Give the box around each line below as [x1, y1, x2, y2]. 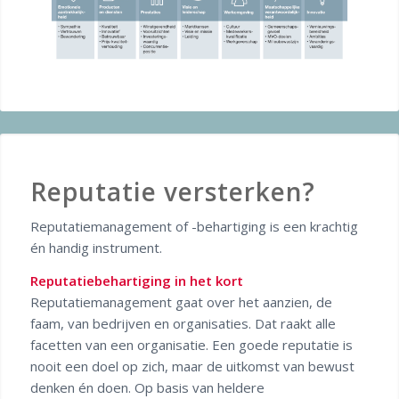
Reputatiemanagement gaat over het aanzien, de [29, 293, 332, 312]
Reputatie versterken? [29, 174, 315, 208]
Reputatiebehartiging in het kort [29, 272, 243, 290]
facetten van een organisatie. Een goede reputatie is [29, 336, 353, 354]
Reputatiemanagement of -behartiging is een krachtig [29, 217, 358, 236]
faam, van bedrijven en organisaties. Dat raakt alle [29, 314, 336, 333]
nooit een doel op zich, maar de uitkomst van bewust [29, 357, 354, 376]
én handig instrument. [29, 239, 162, 257]
